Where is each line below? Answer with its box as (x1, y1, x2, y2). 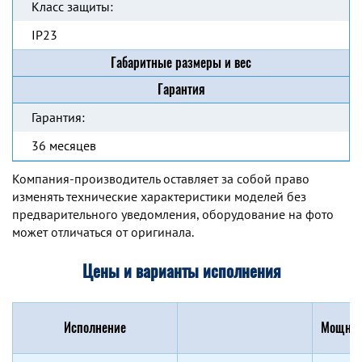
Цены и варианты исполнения (82, 260, 280, 282)
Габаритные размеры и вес (111, 54, 251, 71)
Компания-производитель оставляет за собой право (12, 170, 309, 187)
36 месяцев (32, 137, 96, 154)
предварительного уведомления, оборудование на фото (12, 206, 334, 222)
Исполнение (64, 319, 126, 336)
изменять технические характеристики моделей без (12, 188, 306, 204)
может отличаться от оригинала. (12, 224, 194, 240)
